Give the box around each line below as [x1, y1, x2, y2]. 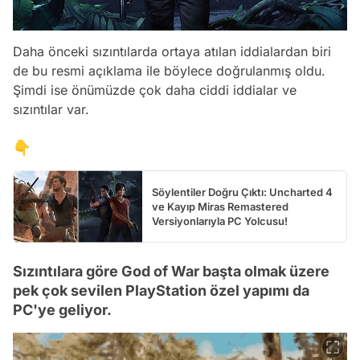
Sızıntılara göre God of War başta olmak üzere [13, 262, 329, 280]
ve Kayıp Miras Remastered [152, 199, 288, 213]
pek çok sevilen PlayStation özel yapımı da [13, 281, 309, 299]
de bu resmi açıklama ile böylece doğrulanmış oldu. [13, 62, 325, 79]
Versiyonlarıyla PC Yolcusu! [152, 214, 288, 227]
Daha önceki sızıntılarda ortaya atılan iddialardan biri [13, 43, 331, 59]
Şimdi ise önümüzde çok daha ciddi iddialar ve [13, 81, 297, 98]
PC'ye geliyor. [13, 301, 112, 318]
